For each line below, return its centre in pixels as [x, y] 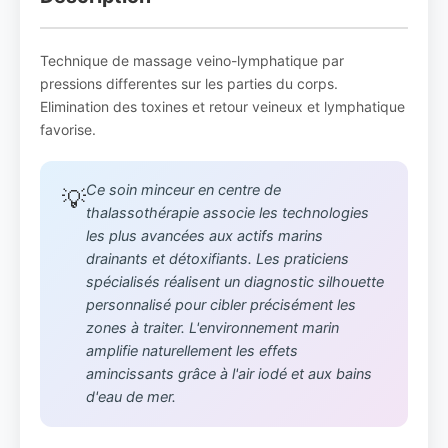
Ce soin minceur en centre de [183, 190]
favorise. [68, 129]
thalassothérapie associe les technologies [227, 213]
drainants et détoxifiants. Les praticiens [217, 259]
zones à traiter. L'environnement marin [212, 328]
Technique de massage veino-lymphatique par [192, 60]
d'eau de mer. [131, 397]
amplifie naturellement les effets [192, 351]
